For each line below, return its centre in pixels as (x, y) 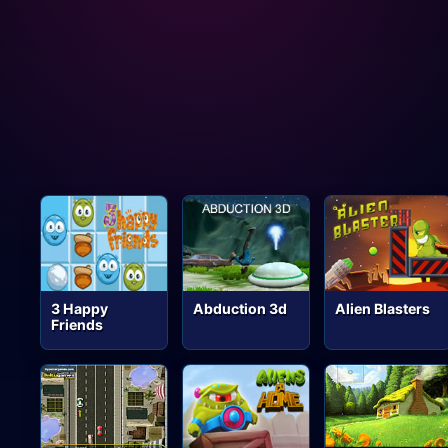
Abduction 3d (240, 308)
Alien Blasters (383, 308)
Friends (77, 324)
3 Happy (80, 308)
